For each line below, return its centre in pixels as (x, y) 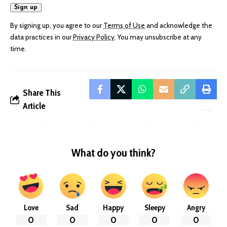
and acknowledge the (179, 26)
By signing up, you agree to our (57, 26)
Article (34, 106)
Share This (42, 93)
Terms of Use (124, 26)
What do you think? (113, 153)
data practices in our (42, 37)
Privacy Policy (94, 37)
